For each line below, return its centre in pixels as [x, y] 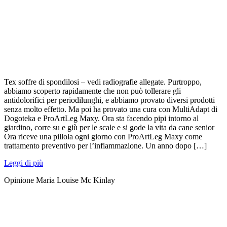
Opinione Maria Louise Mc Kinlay [60, 180]
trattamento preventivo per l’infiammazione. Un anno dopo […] [105, 146]
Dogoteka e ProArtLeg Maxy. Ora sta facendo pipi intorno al [101, 119]
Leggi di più [24, 163]
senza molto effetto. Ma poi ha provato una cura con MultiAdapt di [111, 109]
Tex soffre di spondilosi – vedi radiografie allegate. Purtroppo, [103, 82]
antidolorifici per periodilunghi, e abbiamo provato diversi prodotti [109, 100]
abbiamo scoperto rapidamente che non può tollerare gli [92, 91]
